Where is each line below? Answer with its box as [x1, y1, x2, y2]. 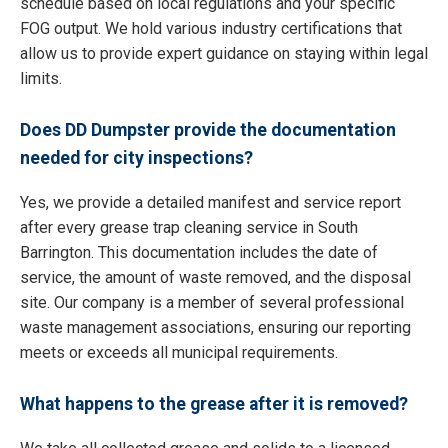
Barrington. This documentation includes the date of [20, 242, 378, 262]
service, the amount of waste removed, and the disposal [20, 267, 411, 287]
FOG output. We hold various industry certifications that [20, 19, 402, 39]
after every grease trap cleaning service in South [20, 217, 358, 237]
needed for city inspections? [20, 148, 253, 169]
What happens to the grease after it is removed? [20, 393, 408, 414]
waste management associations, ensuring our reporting [20, 317, 411, 337]
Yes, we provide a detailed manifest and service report [20, 192, 401, 212]
